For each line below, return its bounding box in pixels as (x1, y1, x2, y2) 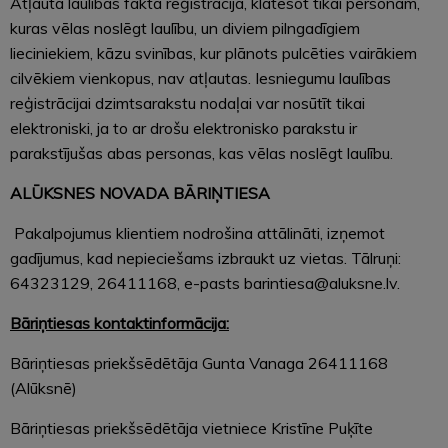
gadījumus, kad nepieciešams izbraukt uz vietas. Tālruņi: (10, 247, 401, 268)
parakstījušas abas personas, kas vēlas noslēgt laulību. (10, 142, 393, 163)
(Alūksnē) (10, 377, 77, 398)
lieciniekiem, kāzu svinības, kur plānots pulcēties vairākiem (10, 42, 417, 63)
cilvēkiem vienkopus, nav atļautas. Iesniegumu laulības (10, 67, 391, 88)
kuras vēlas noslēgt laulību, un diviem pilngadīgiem (10, 17, 360, 38)
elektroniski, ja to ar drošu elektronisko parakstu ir (10, 117, 357, 138)
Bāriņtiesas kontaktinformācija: (10, 312, 229, 333)
